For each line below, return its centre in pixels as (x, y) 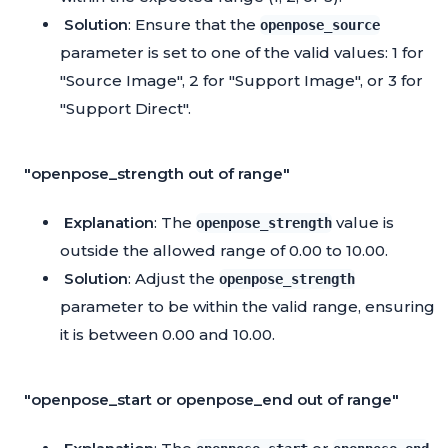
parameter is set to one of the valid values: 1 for (242, 53)
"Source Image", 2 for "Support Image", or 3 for (241, 81)
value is (363, 223)
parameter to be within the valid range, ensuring (247, 307)
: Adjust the (173, 279)
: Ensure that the (194, 25)
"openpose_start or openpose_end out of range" (211, 400)
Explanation (109, 223)
